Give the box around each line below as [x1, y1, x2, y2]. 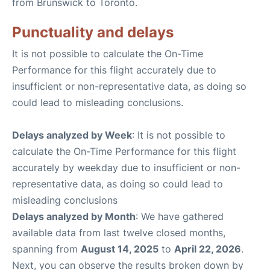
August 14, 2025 [81, 243, 159, 255]
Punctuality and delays [12, 24, 174, 41]
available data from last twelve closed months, [12, 227, 225, 239]
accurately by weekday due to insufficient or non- [12, 162, 240, 174]
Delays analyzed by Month [12, 210, 136, 222]
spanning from [12, 243, 81, 255]
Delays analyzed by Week [12, 129, 132, 141]
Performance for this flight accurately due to [12, 64, 216, 76]
